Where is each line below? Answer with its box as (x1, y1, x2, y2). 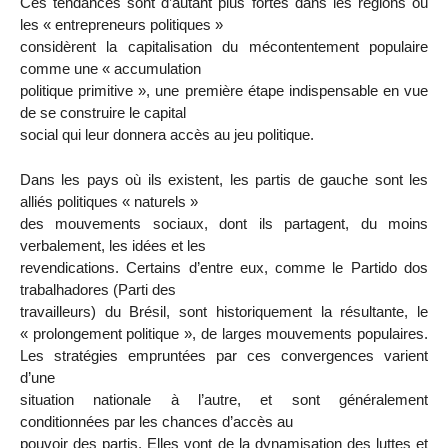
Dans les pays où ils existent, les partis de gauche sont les (20, 170, 428, 188)
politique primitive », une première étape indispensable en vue (20, 81, 428, 99)
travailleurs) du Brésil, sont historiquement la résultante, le (20, 302, 428, 320)
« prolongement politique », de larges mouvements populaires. (20, 324, 428, 342)
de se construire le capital (20, 103, 186, 121)
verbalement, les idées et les (20, 236, 206, 254)
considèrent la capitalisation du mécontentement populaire (20, 37, 428, 55)
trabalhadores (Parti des (20, 280, 176, 298)
